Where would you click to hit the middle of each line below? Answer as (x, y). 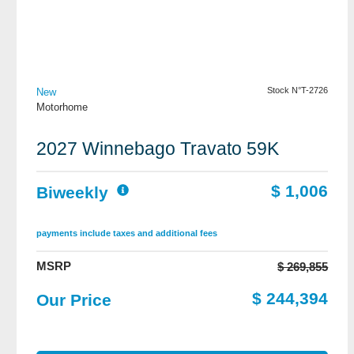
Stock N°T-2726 (298, 90)
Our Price (74, 300)
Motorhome (62, 107)
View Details (183, 56)
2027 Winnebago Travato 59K (158, 149)
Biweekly (72, 192)
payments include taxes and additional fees (127, 233)
